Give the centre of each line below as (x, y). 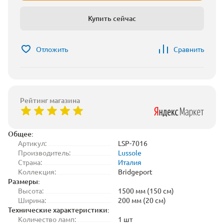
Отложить (52, 49)
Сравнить (189, 49)
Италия (130, 162)
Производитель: (44, 152)
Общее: (21, 134)
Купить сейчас (112, 18)
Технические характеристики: (59, 210)
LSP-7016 (133, 143)
